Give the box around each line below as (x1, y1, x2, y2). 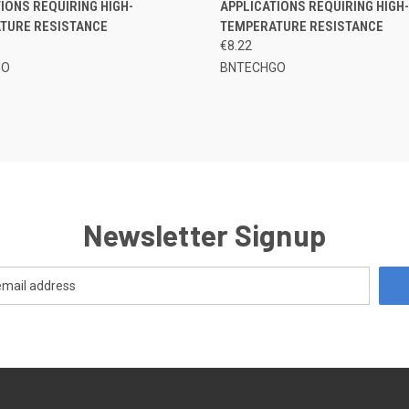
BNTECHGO (219, 59, 286, 75)
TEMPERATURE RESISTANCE (219, 17, 383, 35)
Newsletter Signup (82, 216, 327, 252)
